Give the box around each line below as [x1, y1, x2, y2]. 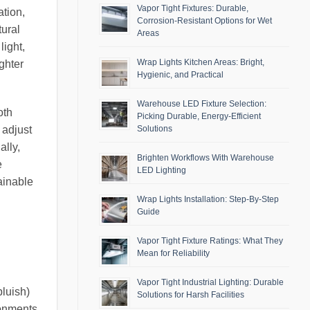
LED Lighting [137, 165, 186, 176]
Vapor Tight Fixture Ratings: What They [137, 236, 283, 246]
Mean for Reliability [137, 248, 210, 259]
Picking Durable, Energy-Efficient [137, 111, 261, 122]
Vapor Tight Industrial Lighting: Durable [137, 277, 284, 288]
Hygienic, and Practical [137, 70, 224, 80]
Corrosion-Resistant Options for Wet [137, 16, 272, 26]
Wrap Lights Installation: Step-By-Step [137, 194, 279, 205]
